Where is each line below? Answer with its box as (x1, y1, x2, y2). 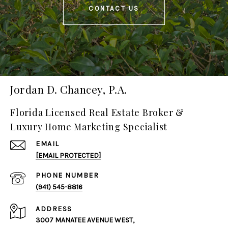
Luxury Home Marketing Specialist (10, 120, 167, 133)
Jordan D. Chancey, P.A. (10, 81, 127, 96)
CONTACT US (89, 5, 139, 13)
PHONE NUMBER (36, 170, 99, 180)
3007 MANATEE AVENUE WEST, (36, 215, 134, 224)
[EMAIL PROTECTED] (36, 151, 101, 160)
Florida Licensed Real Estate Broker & (10, 106, 184, 119)
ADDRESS (36, 204, 72, 213)
